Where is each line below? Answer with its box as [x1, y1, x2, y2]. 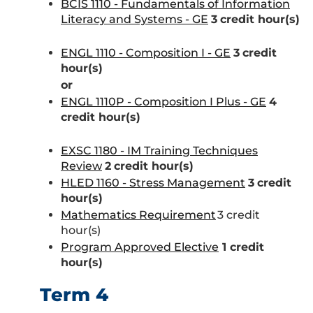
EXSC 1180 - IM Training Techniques [61, 144, 258, 157]
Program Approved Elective [61, 240, 219, 254]
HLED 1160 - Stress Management [61, 176, 245, 189]
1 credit [219, 240, 264, 254]
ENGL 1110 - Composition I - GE [61, 46, 231, 59]
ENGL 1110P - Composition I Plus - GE [61, 95, 266, 108]
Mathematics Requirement [61, 208, 216, 221]
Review [61, 159, 102, 173]
